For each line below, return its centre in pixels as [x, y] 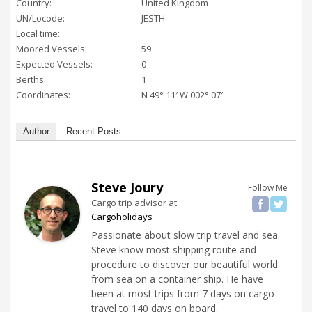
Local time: [38, 34]
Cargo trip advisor [129, 203]
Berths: [31, 80]
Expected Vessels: [54, 64]
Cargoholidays [122, 217]
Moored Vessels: [52, 49]
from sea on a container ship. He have [177, 279]
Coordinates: [43, 95]
